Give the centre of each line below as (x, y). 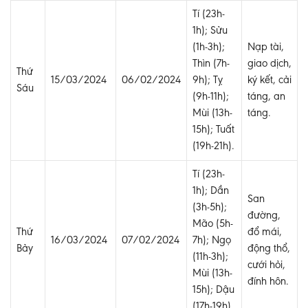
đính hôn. (268, 282)
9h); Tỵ (208, 81)
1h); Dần (211, 191)
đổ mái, (265, 233)
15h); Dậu (213, 290)
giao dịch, (269, 64)
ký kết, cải (269, 81)
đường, (264, 216)
